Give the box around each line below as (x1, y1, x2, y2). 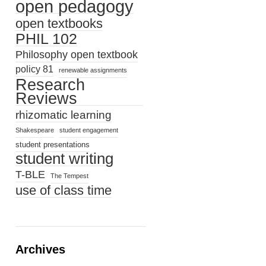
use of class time (15, 183, 112, 198)
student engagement (59, 126, 118, 134)
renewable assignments (59, 66, 127, 74)
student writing (15, 150, 113, 167)
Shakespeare (15, 126, 54, 134)
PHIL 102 (15, 30, 77, 47)
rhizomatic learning (15, 109, 112, 121)
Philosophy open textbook (15, 49, 138, 61)
